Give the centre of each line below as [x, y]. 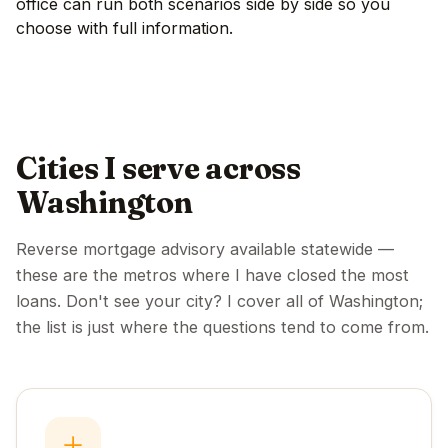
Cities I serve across [158, 168]
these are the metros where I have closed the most [212, 274]
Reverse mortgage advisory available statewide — [205, 248]
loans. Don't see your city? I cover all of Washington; [219, 300]
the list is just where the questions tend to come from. [222, 326]
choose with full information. [124, 27]
